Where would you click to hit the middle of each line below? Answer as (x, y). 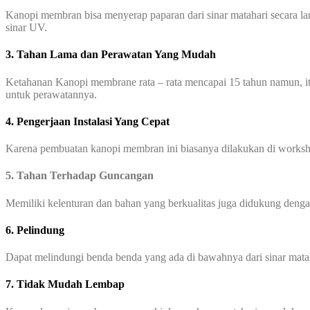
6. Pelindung (35, 230)
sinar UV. (26, 28)
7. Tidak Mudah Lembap (65, 284)
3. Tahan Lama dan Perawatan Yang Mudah (111, 55)
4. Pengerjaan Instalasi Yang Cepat (88, 121)
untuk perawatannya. (51, 94)
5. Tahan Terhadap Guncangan (80, 176)
